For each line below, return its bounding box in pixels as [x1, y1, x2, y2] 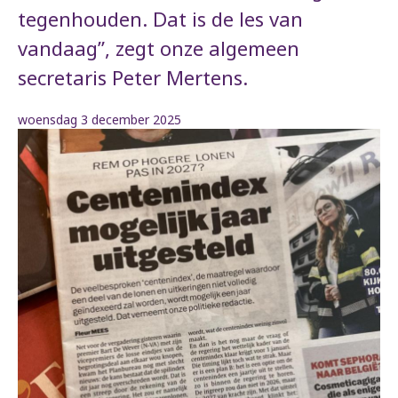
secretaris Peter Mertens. [18, 64, 248, 92]
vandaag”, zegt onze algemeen [18, 35, 299, 62]
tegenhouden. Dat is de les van [18, 5, 303, 33]
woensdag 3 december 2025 [18, 111, 181, 129]
